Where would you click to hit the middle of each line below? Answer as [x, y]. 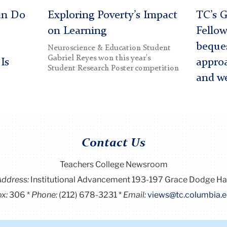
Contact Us [113, 144]
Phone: [45, 195]
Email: [135, 195]
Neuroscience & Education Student [109, 48]
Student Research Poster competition [113, 69]
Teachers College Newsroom [113, 164]
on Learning [77, 31]
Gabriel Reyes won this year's [99, 59]
